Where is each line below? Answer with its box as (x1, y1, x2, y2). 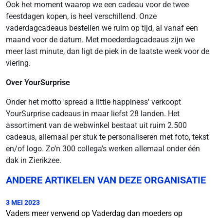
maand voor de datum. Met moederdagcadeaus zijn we (6, 35, 195, 45)
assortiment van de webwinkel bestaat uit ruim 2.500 (6, 121, 187, 130)
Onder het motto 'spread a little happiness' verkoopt (6, 97, 181, 107)
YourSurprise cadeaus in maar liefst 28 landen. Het (6, 109, 180, 119)
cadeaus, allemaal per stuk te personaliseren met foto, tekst (6, 132, 209, 142)
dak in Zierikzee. (6, 156, 61, 165)
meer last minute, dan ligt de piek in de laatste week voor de (6, 47, 209, 56)
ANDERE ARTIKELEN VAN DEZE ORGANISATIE (6, 174, 206, 186)
